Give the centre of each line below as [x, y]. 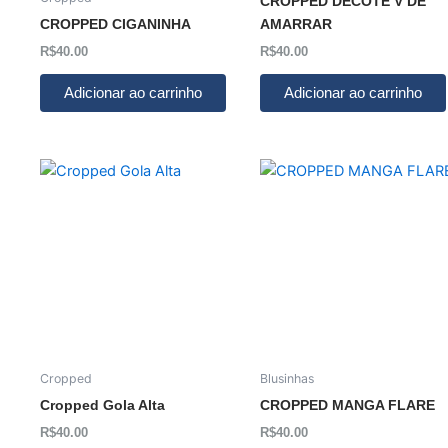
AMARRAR [296, 24]
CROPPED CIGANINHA [115, 24]
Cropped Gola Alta [102, 405]
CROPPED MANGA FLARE [347, 405]
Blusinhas [287, 378]
